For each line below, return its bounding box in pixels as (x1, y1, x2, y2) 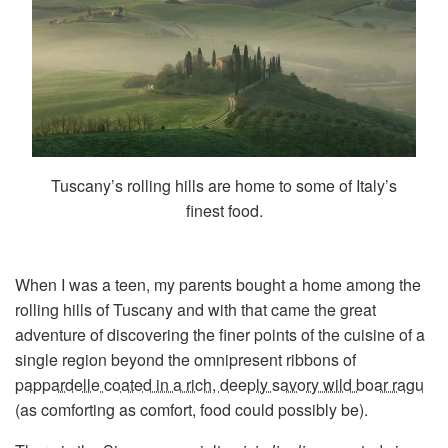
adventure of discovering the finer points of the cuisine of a (15, 322, 425, 346)
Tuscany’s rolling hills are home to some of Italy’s (51, 173, 397, 197)
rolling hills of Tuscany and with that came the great (15, 297, 376, 321)
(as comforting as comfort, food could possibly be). (15, 397, 368, 421)
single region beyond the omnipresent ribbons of (15, 347, 356, 371)
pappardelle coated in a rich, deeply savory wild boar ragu (15, 372, 424, 396)
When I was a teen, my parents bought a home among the (15, 272, 421, 296)
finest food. (185, 198, 263, 222)
